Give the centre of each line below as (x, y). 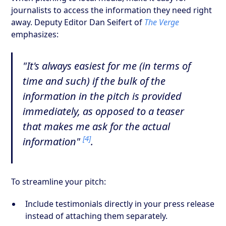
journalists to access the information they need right (112, 10)
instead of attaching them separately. (97, 216)
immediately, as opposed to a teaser (104, 111)
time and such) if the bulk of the (94, 81)
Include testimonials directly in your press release (120, 204)
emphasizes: (35, 34)
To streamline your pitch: (59, 181)
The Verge (162, 22)
